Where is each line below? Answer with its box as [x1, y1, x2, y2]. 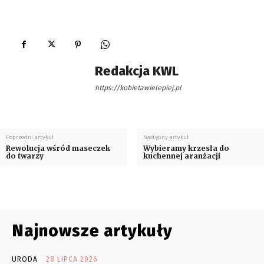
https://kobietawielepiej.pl [95, 83, 181, 92]
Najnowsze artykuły [12, 220, 173, 240]
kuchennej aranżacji [143, 151, 220, 160]
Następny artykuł [143, 133, 189, 141]
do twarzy [6, 151, 44, 160]
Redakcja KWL [95, 62, 179, 79]
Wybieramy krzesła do [143, 143, 229, 153]
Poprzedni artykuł [6, 133, 54, 141]
